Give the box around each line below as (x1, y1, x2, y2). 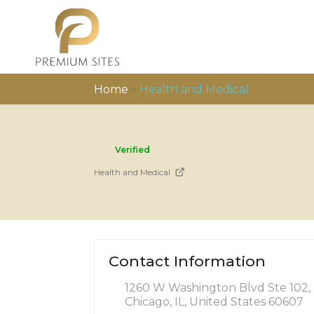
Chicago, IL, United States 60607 (125, 294, 304, 308)
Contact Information (109, 252, 266, 270)
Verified (115, 144, 151, 155)
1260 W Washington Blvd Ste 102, (125, 280, 311, 294)
